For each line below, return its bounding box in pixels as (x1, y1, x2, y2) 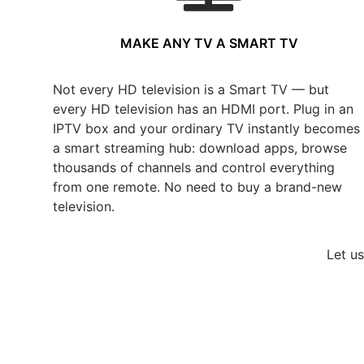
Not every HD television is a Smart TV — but (53, 81, 329, 97)
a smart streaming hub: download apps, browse (53, 140, 347, 156)
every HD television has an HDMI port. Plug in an (53, 101, 353, 117)
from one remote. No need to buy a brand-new (53, 179, 342, 195)
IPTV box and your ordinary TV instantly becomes (53, 120, 360, 136)
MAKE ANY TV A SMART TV (119, 35, 298, 51)
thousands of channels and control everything (53, 159, 335, 175)
